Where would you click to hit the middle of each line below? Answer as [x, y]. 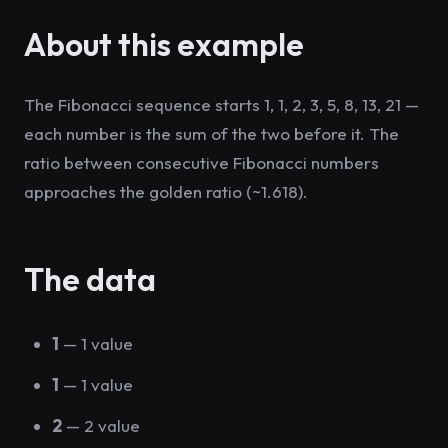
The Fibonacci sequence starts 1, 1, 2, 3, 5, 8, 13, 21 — [221, 104]
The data [90, 279]
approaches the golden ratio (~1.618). [166, 191]
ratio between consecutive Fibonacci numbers [201, 162]
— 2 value [101, 425]
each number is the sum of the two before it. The [211, 133]
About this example [164, 44]
